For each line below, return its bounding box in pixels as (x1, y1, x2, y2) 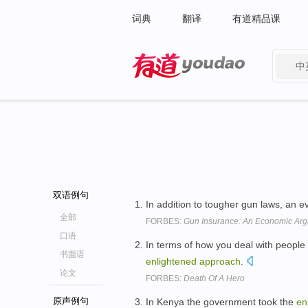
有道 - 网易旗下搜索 (132, 81, 218, 92)
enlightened (146, 255, 197, 267)
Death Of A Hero (184, 273, 245, 283)
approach (199, 255, 241, 267)
